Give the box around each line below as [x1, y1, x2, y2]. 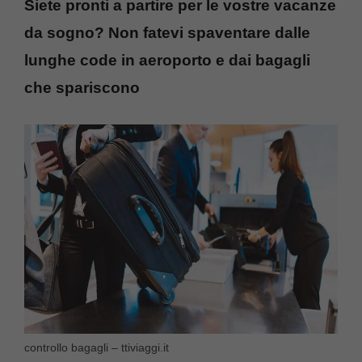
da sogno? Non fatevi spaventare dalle [24, 23, 310, 41]
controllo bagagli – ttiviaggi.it [24, 340, 169, 354]
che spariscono [24, 78, 140, 96]
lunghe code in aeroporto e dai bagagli [24, 51, 310, 69]
